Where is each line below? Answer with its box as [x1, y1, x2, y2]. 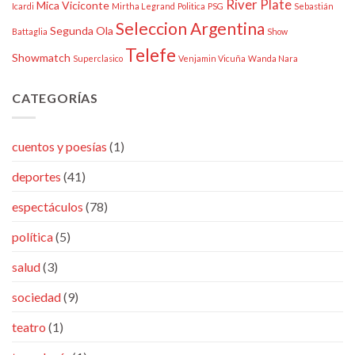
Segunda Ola [50, 24, 113, 38]
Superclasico [73, 53, 123, 64]
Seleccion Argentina [116, 18, 265, 39]
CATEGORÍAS [12, 90, 98, 106]
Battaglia [12, 26, 48, 37]
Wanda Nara [248, 53, 298, 64]
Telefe [125, 44, 176, 67]
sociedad [12, 288, 61, 304]
